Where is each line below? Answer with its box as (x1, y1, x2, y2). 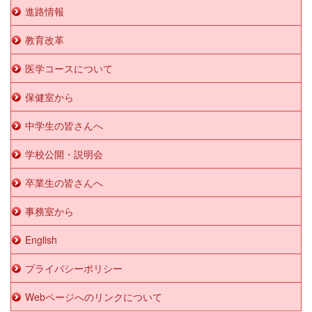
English (25, 233, 57, 247)
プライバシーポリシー (25, 261, 123, 276)
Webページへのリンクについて (25, 290, 162, 304)
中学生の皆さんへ (25, 118, 103, 133)
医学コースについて (25, 61, 113, 76)
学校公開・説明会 (25, 147, 103, 162)
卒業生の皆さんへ (25, 175, 103, 190)
